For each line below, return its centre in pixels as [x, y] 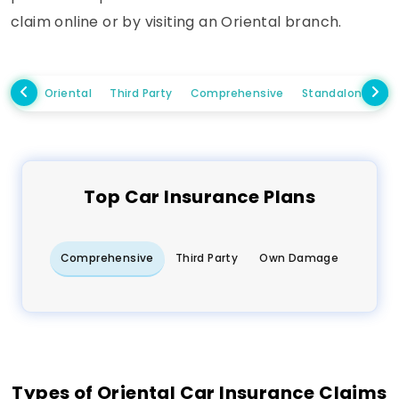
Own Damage [299, 258]
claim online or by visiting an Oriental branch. [176, 22]
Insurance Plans [238, 197]
